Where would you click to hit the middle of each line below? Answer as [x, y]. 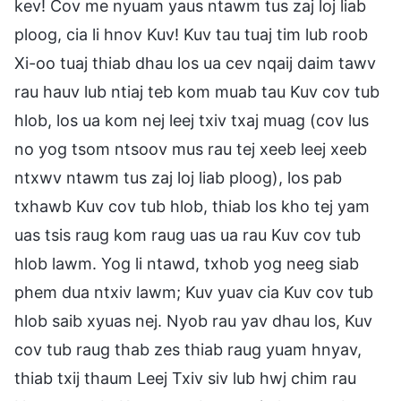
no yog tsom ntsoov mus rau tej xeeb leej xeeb [191, 149]
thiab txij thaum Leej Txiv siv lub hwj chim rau [185, 378]
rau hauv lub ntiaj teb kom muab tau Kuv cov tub [197, 91]
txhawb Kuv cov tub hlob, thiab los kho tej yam [192, 206]
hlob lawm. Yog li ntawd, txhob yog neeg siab [187, 263]
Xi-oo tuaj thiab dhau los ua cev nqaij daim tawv [195, 63]
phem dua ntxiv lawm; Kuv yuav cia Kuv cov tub [194, 292]
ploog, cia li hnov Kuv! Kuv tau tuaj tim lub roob [191, 34]
